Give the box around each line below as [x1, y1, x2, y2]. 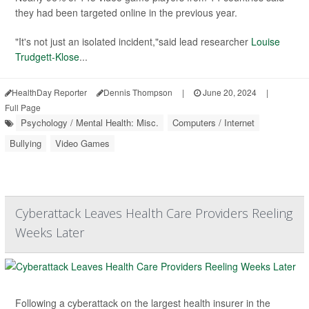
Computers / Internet [172, 115, 255, 129]
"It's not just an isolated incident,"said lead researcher [15, 34, 251, 48]
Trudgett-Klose [15, 49, 79, 63]
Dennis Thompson [103, 86, 172, 98]
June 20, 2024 [201, 86, 257, 98]
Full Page [5, 101, 41, 113]
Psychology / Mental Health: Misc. [21, 115, 159, 129]
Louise [251, 34, 280, 48]
